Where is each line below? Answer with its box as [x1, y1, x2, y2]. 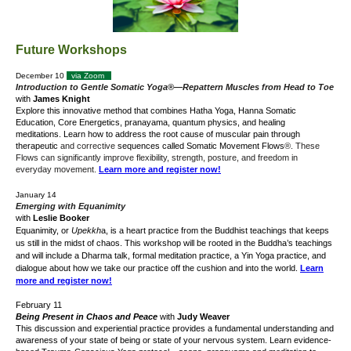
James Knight [33, 94, 90, 103]
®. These [284, 141, 320, 150]
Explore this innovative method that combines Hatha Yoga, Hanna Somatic [16, 106, 296, 115]
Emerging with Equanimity [16, 201, 125, 211]
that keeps [289, 226, 329, 235]
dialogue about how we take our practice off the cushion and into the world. [16, 263, 300, 273]
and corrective [60, 141, 118, 150]
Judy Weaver [177, 312, 230, 321]
